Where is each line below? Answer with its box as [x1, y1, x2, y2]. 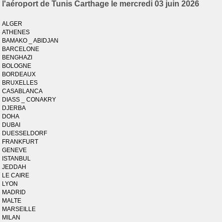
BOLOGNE [2, 62, 32, 69]
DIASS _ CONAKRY [2, 96, 56, 103]
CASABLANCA [2, 88, 43, 95]
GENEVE [2, 147, 27, 154]
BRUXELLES [2, 79, 38, 86]
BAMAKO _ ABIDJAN [2, 37, 59, 44]
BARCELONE [2, 46, 40, 53]
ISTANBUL [2, 155, 31, 162]
